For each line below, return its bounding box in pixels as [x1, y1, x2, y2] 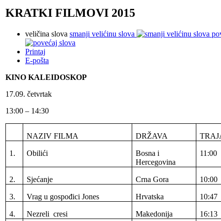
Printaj [25, 47, 45, 56]
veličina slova [25, 29, 68, 38]
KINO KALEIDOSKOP [5, 73, 87, 81]
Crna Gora [136, 175, 169, 184]
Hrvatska [136, 192, 164, 201]
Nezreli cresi [27, 209, 68, 218]
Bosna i [136, 148, 160, 157]
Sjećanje [27, 175, 53, 184]
